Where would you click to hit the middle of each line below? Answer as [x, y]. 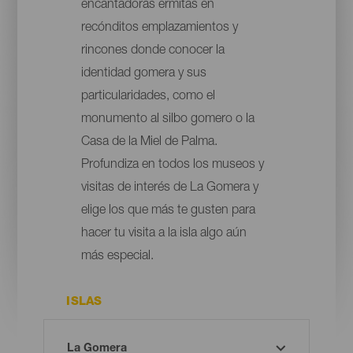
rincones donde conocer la [152, 52]
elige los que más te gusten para [168, 212]
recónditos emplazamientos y [159, 29]
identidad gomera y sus [143, 74]
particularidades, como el [148, 97]
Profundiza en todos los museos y [172, 166]
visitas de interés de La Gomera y [169, 189]
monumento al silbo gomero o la [167, 120]
